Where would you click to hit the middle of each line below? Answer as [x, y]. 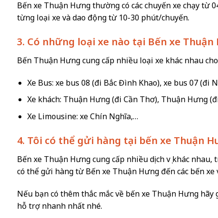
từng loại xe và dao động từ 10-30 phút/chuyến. [103, 18]
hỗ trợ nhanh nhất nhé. [60, 206]
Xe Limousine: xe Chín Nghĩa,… [82, 116]
